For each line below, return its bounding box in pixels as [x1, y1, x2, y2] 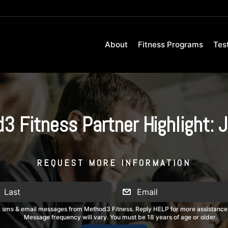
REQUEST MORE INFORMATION [37, 157, 191, 168]
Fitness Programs [138, 40, 203, 49]
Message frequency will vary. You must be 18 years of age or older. [23, 213, 217, 221]
